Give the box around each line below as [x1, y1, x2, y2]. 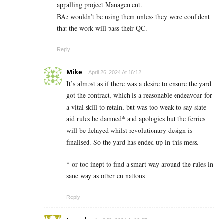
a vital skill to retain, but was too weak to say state [66, 102, 206, 111]
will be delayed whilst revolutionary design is [66, 125, 192, 135]
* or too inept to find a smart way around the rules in [66, 159, 213, 169]
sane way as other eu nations [66, 171, 145, 180]
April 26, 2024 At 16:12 [88, 69, 141, 75]
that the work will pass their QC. [57, 23, 147, 33]
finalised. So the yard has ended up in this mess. [66, 137, 199, 147]
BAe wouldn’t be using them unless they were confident [57, 11, 210, 21]
